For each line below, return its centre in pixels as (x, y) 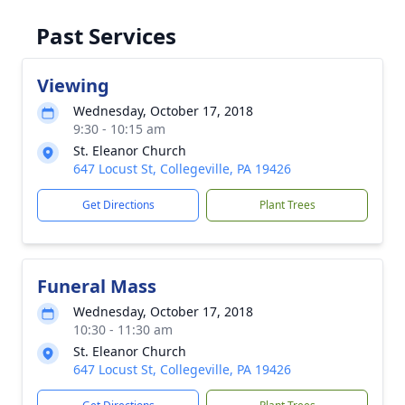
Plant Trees (287, 205)
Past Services (106, 36)
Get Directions (118, 205)
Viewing (73, 85)
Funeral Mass (97, 286)
